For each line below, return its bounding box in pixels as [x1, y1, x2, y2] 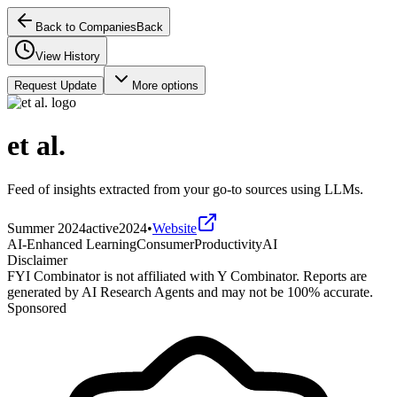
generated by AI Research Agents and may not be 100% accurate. [7, 284, 373, 300]
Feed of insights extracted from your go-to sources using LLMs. [7, 181, 363, 197]
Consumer [136, 236, 194, 252]
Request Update [14, 79, 97, 92]
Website [152, 220, 197, 236]
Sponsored [7, 300, 66, 315]
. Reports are [296, 268, 367, 284]
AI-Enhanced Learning [7, 236, 136, 252]
